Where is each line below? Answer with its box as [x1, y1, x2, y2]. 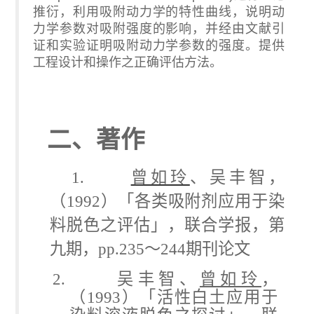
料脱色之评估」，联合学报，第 [50, 215, 285, 234]
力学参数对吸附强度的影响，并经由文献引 [33, 21, 285, 36]
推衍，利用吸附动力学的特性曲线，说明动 [33, 4, 285, 19]
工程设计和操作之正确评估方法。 [33, 55, 222, 69]
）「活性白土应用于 [121, 287, 278, 306]
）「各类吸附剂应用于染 [100, 191, 285, 210]
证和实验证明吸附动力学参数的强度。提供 [33, 38, 285, 53]
